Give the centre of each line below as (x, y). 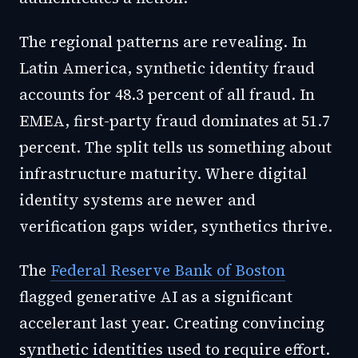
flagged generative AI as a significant (156, 296)
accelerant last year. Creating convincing (172, 323)
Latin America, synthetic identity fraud (167, 68)
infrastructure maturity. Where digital (163, 173)
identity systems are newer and (137, 200)
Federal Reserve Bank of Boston (168, 270)
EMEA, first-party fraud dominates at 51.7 (175, 121)
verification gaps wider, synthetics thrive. (176, 226)
